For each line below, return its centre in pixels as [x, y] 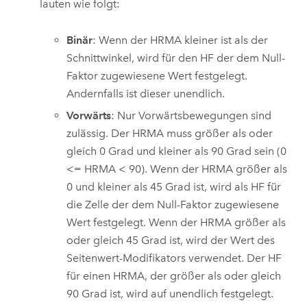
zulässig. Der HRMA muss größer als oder [170, 134]
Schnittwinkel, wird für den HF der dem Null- [176, 58]
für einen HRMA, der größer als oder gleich [174, 276]
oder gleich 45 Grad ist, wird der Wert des [171, 241]
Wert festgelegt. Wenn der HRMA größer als [176, 223]
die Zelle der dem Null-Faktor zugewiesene [173, 205]
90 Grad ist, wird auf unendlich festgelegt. [170, 294]
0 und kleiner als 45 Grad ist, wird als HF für [174, 187]
